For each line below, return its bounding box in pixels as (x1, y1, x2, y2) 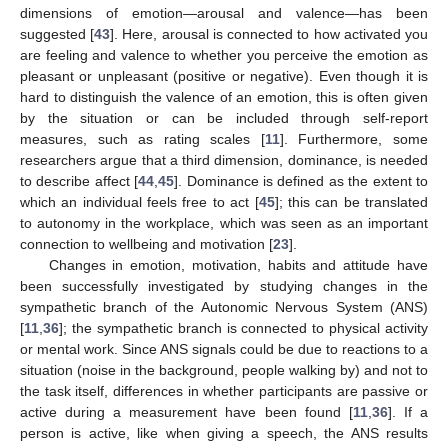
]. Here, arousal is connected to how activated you (110, 26, 429, 43)
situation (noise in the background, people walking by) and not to (20, 362, 428, 379)
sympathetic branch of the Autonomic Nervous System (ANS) (20, 299, 428, 316)
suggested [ (20, 26, 95, 43)
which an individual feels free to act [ (20, 194, 259, 211)
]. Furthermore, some (279, 131, 429, 148)
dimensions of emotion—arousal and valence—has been (20, 5, 428, 22)
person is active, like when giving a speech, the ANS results (20, 425, 428, 442)
